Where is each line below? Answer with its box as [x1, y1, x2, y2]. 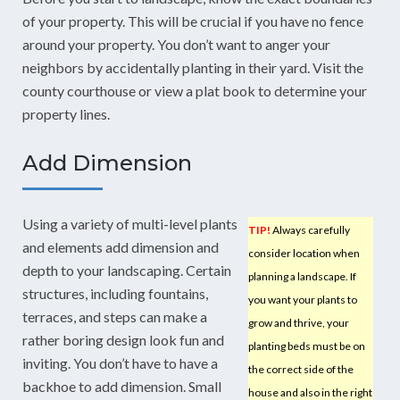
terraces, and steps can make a [22, 308, 207, 325]
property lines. [22, 105, 110, 122]
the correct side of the [248, 362, 354, 376]
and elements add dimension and [22, 238, 219, 255]
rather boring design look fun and [22, 331, 224, 348]
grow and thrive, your [248, 316, 349, 329]
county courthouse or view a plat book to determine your [22, 82, 367, 99]
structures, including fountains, [22, 285, 208, 302]
